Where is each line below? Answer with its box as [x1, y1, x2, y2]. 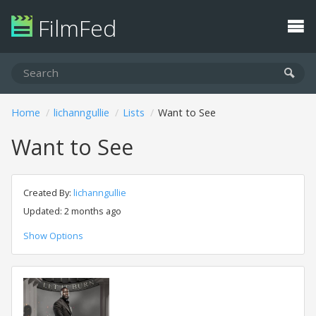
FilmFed [32, 13, 116, 43]
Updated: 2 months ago [23, 205, 121, 217]
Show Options [23, 229, 83, 242]
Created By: [23, 186, 73, 199]
